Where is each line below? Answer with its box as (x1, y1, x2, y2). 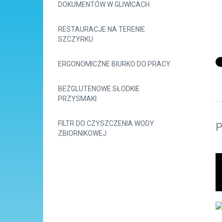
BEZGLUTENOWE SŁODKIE (58, 85, 140, 93)
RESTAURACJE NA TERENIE (58, 25, 145, 33)
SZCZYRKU (58, 35, 93, 43)
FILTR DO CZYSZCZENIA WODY (58, 119, 154, 127)
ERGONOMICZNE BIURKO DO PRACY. (58, 60, 171, 68)
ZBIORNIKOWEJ (58, 129, 107, 137)
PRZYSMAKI (58, 95, 97, 103)
